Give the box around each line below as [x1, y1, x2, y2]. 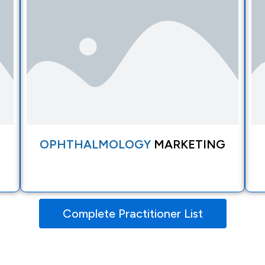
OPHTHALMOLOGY [40, 137, 154, 152]
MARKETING [154, 137, 225, 152]
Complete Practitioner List [62, 206, 203, 221]
